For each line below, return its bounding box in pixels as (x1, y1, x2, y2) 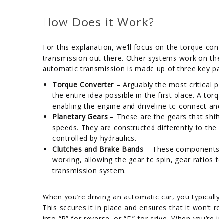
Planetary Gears (52, 111, 110, 121)
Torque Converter (52, 79, 116, 89)
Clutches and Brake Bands (52, 144, 146, 153)
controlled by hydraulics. (52, 133, 137, 143)
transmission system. (52, 165, 126, 175)
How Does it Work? (43, 13, 155, 30)
